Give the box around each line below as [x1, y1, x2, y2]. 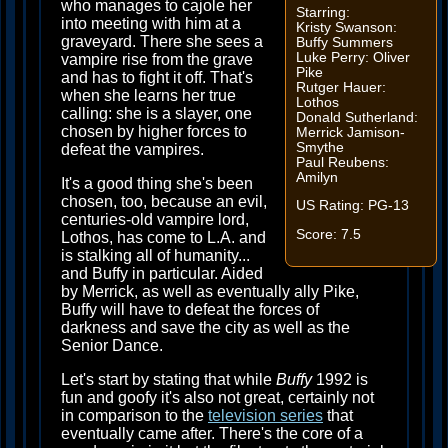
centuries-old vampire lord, [61, 211, 249, 228]
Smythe [295, 139, 344, 155]
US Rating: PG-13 [295, 198, 409, 214]
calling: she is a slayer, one [61, 105, 252, 122]
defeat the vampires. [61, 141, 204, 158]
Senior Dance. [61, 337, 163, 354]
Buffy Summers [295, 34, 393, 50]
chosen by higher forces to [61, 123, 247, 140]
